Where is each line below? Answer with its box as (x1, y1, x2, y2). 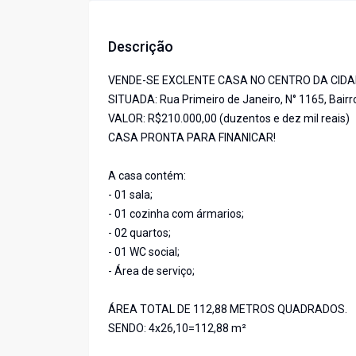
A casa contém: (108, 169, 186, 183)
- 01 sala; (108, 188, 153, 202)
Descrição (108, 38, 173, 56)
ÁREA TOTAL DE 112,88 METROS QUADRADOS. (108, 303, 347, 316)
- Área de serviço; (108, 265, 195, 278)
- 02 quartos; (108, 226, 171, 240)
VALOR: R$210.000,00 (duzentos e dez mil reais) (108, 112, 350, 126)
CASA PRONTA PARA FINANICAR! (108, 131, 276, 145)
